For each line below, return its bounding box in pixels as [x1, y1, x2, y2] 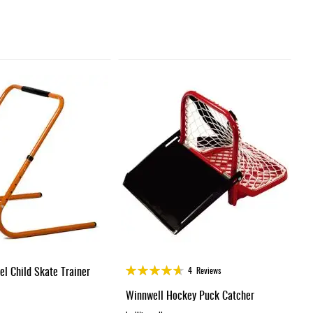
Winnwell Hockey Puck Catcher [125, 286, 254, 303]
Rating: [124, 260, 150, 275]
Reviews [196, 263, 221, 276]
